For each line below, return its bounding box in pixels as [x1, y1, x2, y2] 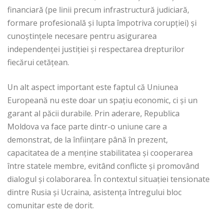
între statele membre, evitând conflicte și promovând [7, 161, 199, 172]
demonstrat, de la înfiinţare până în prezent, [7, 134, 168, 145]
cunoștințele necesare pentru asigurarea [7, 31, 157, 42]
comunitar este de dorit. [7, 200, 96, 211]
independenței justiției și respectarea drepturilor [7, 44, 184, 55]
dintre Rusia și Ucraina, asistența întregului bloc [7, 187, 182, 198]
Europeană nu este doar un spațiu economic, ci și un [7, 95, 198, 106]
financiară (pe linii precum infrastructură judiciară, [7, 4, 189, 16]
